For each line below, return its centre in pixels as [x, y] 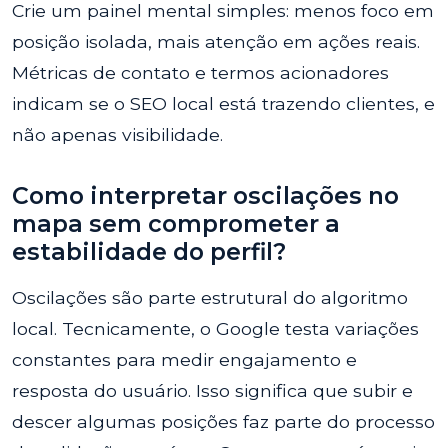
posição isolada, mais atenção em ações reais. [216, 41]
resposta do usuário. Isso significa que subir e [212, 390]
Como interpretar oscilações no [205, 195]
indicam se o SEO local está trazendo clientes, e [223, 103]
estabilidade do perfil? [149, 251]
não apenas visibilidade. [117, 134]
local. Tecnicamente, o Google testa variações [215, 328]
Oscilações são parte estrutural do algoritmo [210, 297]
